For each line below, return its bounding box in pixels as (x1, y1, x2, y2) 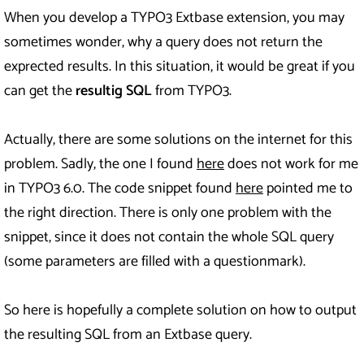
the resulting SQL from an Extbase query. (4, 323, 252, 348)
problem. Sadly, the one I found (4, 152, 197, 177)
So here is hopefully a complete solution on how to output (4, 298, 357, 323)
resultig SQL (76, 79, 155, 104)
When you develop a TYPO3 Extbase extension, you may (4, 6, 344, 31)
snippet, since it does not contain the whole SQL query (4, 225, 334, 250)
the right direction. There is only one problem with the (4, 201, 331, 226)
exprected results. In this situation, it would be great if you (4, 54, 355, 80)
